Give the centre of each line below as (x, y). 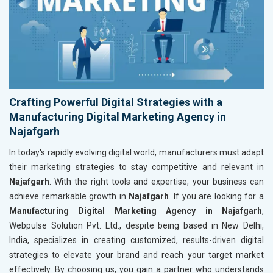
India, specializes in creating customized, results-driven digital (136, 240)
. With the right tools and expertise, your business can (157, 181)
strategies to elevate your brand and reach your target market (136, 254)
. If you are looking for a (217, 196)
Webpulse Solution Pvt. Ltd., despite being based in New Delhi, (136, 225)
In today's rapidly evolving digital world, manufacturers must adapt (136, 152)
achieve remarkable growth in (69, 196)
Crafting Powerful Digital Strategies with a (116, 102)
